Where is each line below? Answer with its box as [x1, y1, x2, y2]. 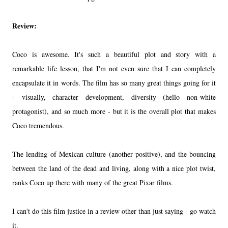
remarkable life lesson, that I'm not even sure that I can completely [12, 63, 216, 73]
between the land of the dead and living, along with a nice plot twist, [12, 163, 216, 173]
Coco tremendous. [12, 120, 67, 130]
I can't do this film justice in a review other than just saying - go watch [12, 206, 216, 216]
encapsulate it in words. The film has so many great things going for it [12, 77, 216, 88]
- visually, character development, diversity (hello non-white [12, 92, 216, 102]
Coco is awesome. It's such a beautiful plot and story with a [12, 49, 216, 59]
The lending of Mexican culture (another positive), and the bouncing [12, 149, 216, 159]
